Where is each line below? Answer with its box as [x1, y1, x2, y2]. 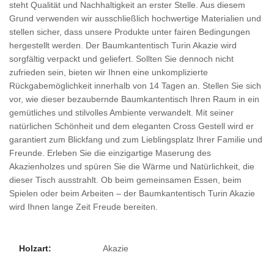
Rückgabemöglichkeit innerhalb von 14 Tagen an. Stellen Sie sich [9, 81, 261, 91]
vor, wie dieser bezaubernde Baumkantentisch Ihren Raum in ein [9, 94, 259, 104]
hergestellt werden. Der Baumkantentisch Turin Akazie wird [9, 40, 237, 50]
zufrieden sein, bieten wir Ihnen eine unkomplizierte [9, 67, 208, 77]
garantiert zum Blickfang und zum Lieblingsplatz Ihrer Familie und [9, 135, 262, 144]
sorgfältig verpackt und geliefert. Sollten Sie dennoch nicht [9, 54, 234, 64]
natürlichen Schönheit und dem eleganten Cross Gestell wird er [9, 121, 254, 131]
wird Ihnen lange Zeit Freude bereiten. [9, 202, 158, 212]
